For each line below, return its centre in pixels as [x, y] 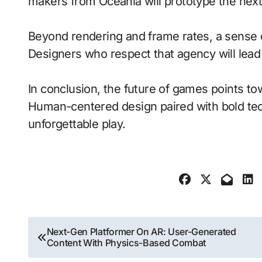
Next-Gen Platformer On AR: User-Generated [141, 232]
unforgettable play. [77, 124]
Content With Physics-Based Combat [126, 243]
